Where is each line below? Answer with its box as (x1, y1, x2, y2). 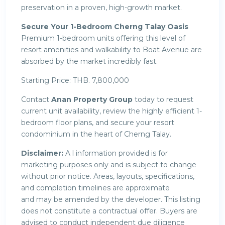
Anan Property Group (51, 94, 133, 104)
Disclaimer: (21, 148, 63, 158)
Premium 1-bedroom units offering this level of (21, 33, 185, 43)
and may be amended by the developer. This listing (21, 194, 200, 204)
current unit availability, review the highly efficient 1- (21, 106, 202, 116)
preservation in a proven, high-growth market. (21, 3, 182, 12)
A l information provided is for (63, 148, 168, 158)
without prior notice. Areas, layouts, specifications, (21, 171, 194, 181)
